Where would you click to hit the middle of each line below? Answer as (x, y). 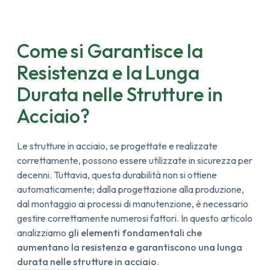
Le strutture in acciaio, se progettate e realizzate (117, 146)
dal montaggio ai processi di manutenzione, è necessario (132, 203)
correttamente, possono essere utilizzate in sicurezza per (134, 160)
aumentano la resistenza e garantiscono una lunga (129, 247)
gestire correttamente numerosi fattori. (99, 218)
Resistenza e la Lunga (108, 72)
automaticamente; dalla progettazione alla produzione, (130, 189)
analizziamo (42, 232)
